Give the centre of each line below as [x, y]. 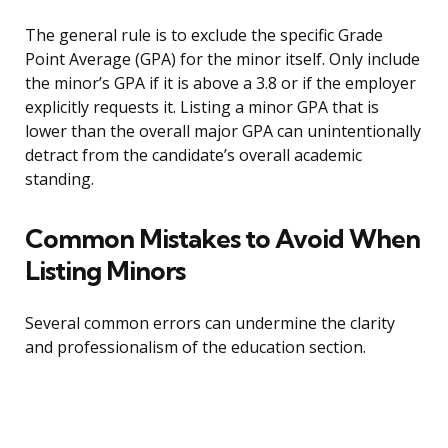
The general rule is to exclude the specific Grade [204, 35]
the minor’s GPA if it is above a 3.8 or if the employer [220, 83]
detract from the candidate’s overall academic [193, 155]
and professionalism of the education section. [195, 347]
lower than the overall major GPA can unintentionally [223, 131]
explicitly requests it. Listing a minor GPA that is [202, 107]
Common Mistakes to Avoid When [222, 239]
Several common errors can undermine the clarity [210, 323]
